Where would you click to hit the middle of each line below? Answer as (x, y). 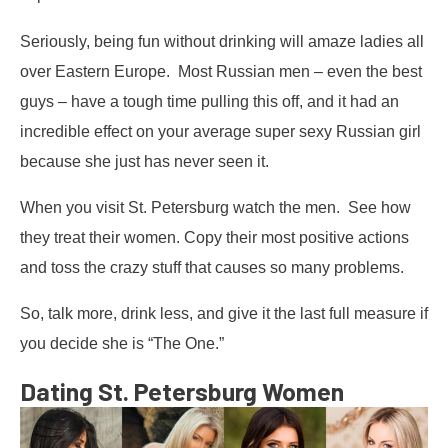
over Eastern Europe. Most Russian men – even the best (221, 70)
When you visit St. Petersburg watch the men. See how (215, 206)
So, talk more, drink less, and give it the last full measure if (224, 313)
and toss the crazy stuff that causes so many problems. (214, 266)
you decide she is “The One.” (122, 343)
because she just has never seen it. (144, 160)
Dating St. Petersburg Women (182, 390)
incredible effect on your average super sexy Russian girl (220, 130)
